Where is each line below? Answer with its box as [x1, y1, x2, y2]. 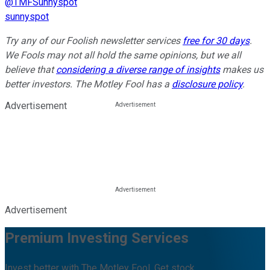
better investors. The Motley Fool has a [5, 78, 172, 90]
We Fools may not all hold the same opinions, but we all [5, 49, 241, 61]
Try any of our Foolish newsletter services [5, 35, 183, 47]
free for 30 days [183, 35, 250, 47]
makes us [220, 64, 263, 76]
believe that [5, 64, 56, 76]
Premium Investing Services [5, 230, 189, 247]
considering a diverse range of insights [56, 64, 220, 76]
